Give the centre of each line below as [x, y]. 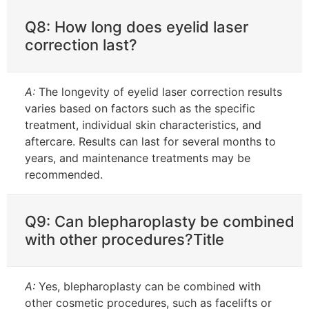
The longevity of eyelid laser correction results [159, 91]
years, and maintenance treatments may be [138, 158]
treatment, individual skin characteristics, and [143, 124]
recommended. [64, 174]
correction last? [81, 44]
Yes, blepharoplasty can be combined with [148, 286]
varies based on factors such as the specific [140, 108]
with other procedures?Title [124, 239]
